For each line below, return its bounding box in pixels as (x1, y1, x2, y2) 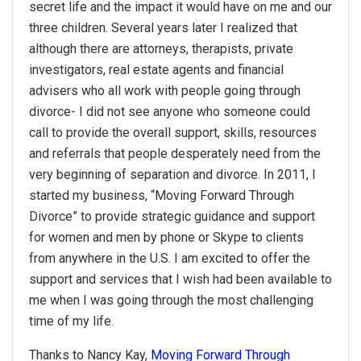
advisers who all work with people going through (29, 83, 301, 99)
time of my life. (29, 313, 114, 330)
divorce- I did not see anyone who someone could (29, 104, 310, 120)
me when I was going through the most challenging (29, 293, 313, 309)
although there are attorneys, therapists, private (29, 41, 293, 57)
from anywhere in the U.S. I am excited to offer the (29, 251, 310, 267)
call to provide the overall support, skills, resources (29, 125, 317, 141)
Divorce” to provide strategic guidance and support (29, 209, 315, 225)
